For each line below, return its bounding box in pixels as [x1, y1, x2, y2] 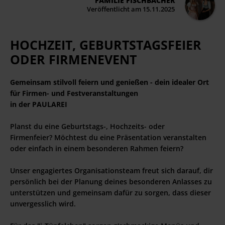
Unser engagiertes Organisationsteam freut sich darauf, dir [10, 166, 213, 175]
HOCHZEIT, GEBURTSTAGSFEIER [10, 36, 201, 53]
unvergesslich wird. [10, 199, 78, 208]
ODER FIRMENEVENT [10, 51, 137, 68]
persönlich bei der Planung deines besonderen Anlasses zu [10, 177, 212, 186]
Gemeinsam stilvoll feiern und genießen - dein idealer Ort [10, 77, 209, 87]
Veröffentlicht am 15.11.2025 [87, 5, 175, 14]
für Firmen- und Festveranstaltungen [10, 88, 138, 98]
